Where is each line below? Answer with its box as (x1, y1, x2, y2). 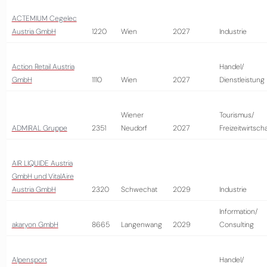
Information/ (219, 207, 257, 216)
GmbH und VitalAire (11, 172, 74, 181)
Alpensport (11, 255, 47, 265)
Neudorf (120, 123, 147, 133)
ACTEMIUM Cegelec (11, 14, 77, 23)
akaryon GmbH (11, 220, 58, 229)
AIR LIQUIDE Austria (11, 159, 73, 168)
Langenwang (120, 220, 162, 229)
